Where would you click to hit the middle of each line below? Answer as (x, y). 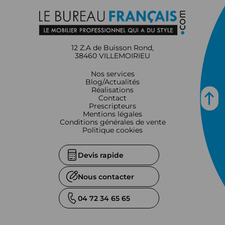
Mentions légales (113, 114)
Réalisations (113, 90)
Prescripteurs (113, 106)
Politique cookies (113, 130)
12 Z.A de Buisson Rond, (113, 48)
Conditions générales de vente (113, 122)
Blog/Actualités (113, 82)
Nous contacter (106, 177)
